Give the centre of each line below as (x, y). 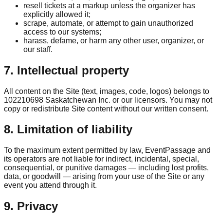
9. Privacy (31, 206)
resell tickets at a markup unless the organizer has (109, 5)
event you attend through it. (50, 185)
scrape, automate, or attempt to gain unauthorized (108, 23)
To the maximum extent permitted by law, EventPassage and (107, 150)
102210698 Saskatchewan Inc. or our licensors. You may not (108, 100)
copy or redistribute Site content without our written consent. (106, 109)
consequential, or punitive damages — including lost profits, (106, 168)
